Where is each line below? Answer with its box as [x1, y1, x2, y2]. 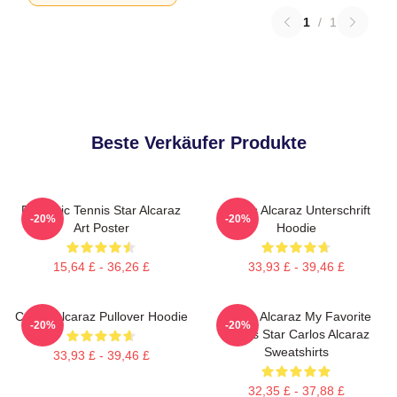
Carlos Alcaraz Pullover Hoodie [14, 309, 188, 324]
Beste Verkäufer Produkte [90, 133, 307, 153]
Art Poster [73, 221, 129, 236]
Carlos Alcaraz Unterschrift [222, 203, 370, 218]
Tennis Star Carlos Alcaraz [222, 327, 370, 342]
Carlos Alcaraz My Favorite [221, 309, 371, 324]
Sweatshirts [263, 345, 329, 360]
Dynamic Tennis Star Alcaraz [21, 203, 181, 218]
